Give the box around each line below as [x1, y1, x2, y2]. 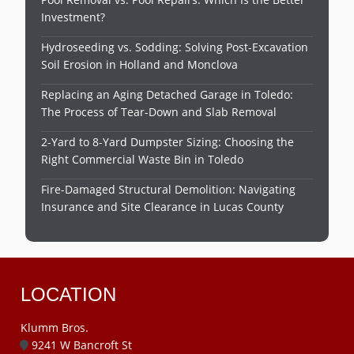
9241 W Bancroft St [28, 337, 132, 352]
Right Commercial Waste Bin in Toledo [41, 152, 244, 168]
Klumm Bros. [21, 319, 89, 335]
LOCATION [21, 284, 117, 306]
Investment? [41, 9, 106, 25]
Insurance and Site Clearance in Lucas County [41, 199, 284, 215]
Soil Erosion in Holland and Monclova [41, 57, 239, 73]
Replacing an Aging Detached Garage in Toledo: [41, 87, 294, 103]
